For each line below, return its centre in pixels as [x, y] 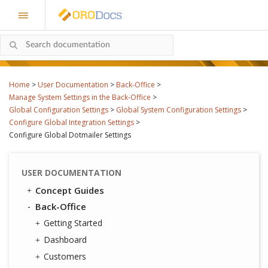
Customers [65, 256]
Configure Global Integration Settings [71, 122]
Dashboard [65, 240]
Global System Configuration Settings [179, 110]
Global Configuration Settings [59, 110]
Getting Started [73, 223]
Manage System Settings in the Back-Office [80, 97]
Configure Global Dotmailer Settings [70, 135]
